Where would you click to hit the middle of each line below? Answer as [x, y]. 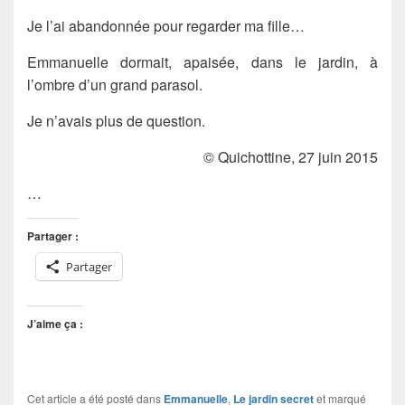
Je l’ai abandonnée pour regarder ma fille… [166, 26]
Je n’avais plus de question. [116, 121]
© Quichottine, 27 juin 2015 [291, 157]
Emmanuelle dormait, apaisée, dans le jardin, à [202, 62]
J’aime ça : [55, 324]
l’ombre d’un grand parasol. [115, 85]
